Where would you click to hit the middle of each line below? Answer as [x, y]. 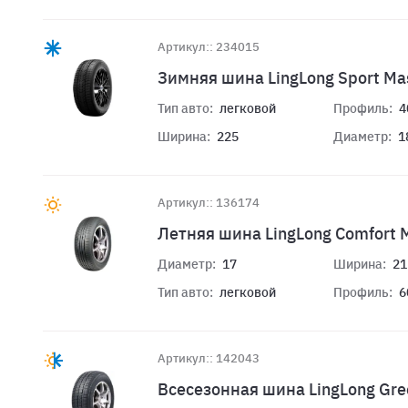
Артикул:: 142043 [209, 358]
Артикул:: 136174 [209, 202]
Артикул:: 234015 [209, 46]
